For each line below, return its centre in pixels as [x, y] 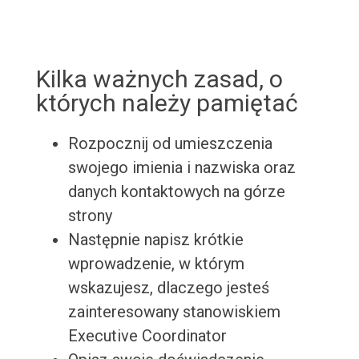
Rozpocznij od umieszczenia [170, 144]
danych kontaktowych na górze [176, 192]
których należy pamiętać [167, 103]
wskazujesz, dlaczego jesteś [168, 288]
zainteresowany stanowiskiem [174, 312]
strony [90, 216]
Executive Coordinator [147, 336]
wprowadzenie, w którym [156, 264]
